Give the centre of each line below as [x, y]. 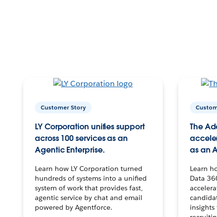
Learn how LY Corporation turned [89, 168]
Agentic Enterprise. [70, 150]
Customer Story [63, 107]
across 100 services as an [81, 138]
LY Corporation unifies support [90, 126]
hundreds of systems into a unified [91, 178]
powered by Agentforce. [74, 207]
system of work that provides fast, [89, 188]
